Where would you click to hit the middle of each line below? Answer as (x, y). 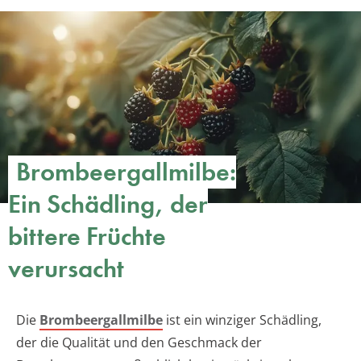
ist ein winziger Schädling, (242, 320)
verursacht (66, 268)
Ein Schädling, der (108, 204)
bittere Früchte (87, 236)
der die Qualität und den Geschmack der (139, 342)
